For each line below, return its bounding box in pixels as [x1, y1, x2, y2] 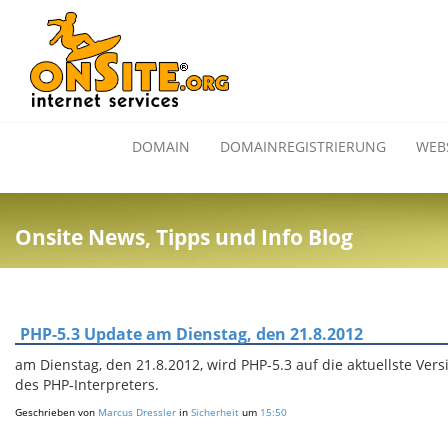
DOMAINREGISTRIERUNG [220, 137, 386, 156]
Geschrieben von [15, 405, 98, 419]
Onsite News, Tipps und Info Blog [15, 223, 353, 251]
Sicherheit [191, 405, 239, 419]
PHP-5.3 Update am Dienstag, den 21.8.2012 [20, 323, 363, 345]
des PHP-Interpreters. [15, 375, 159, 394]
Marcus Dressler [98, 405, 176, 419]
